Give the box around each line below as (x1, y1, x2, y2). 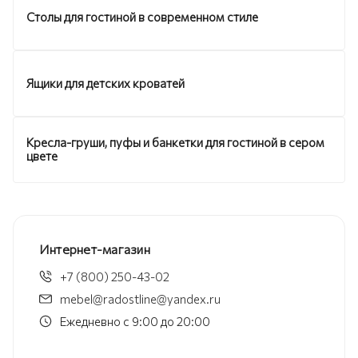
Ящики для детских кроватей (26, 75, 185, 90)
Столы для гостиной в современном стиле (26, 9, 258, 24)
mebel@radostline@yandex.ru (60, 291, 221, 306)
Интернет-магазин (39, 241, 150, 257)
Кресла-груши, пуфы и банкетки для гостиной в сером (26, 135, 324, 150)
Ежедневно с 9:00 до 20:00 (60, 313, 210, 328)
